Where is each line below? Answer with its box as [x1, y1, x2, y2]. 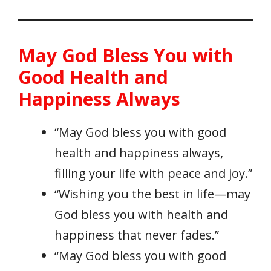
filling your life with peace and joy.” [54, 165, 252, 182]
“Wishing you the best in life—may [54, 186, 250, 203]
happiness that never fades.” [54, 227, 219, 244]
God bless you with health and [54, 206, 228, 223]
